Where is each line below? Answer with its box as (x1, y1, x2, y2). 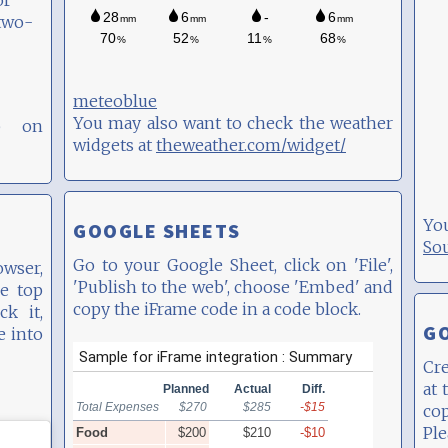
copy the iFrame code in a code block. (73, 299, 361, 319)
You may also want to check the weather (73, 113, 393, 133)
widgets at (73, 135, 156, 155)
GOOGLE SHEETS (73, 218, 241, 243)
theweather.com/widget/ (156, 135, 346, 155)
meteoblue (73, 91, 157, 111)
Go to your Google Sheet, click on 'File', (73, 255, 393, 275)
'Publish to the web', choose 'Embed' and (73, 277, 393, 297)
